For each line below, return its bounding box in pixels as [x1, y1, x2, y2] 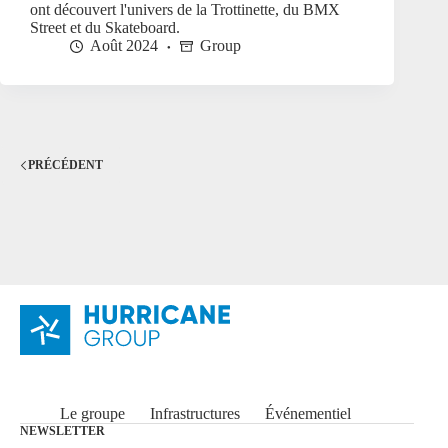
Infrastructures [150, 405, 240, 423]
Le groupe [60, 405, 125, 423]
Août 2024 [90, 37, 158, 55]
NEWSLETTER [20, 424, 105, 439]
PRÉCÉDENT [28, 157, 103, 172]
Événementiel [265, 405, 351, 423]
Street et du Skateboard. [30, 19, 180, 37]
